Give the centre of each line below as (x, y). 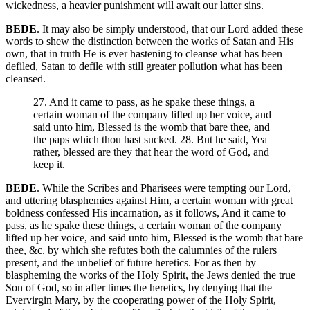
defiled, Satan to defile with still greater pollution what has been (144, 66)
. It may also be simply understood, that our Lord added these (170, 29)
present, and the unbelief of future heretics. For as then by (131, 263)
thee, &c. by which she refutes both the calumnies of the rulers (141, 250)
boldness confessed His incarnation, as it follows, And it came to (146, 213)
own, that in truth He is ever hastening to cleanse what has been (144, 54)
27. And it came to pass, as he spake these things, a (144, 102)
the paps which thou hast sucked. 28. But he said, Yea (150, 140)
